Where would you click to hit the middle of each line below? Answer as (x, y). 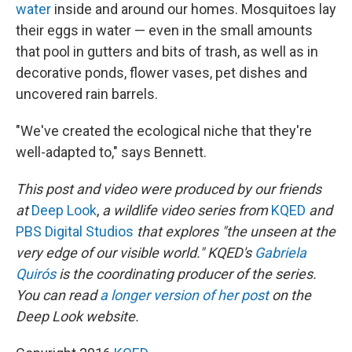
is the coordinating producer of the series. (188, 273)
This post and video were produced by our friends (169, 189)
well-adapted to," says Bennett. (111, 152)
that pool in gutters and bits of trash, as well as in (167, 51)
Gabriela (280, 252)
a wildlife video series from (187, 210)
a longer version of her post (184, 295)
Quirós (36, 273)
